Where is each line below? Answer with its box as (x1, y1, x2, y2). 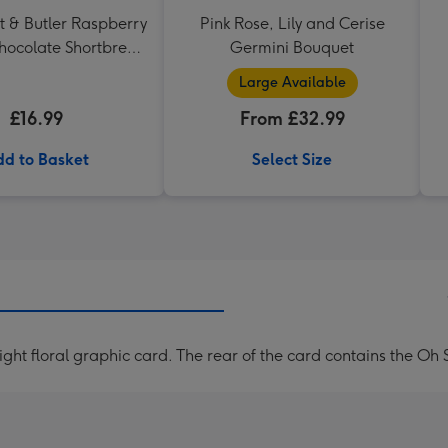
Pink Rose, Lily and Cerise (199, 14, 385, 33)
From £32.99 (239, 108, 345, 130)
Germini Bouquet (230, 38, 354, 57)
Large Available (238, 74, 346, 91)
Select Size (252, 150, 332, 169)
